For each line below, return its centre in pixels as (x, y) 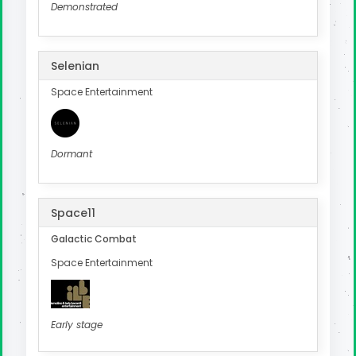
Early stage (77, 325)
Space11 (73, 213)
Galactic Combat (94, 239)
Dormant (72, 154)
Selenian (75, 66)
